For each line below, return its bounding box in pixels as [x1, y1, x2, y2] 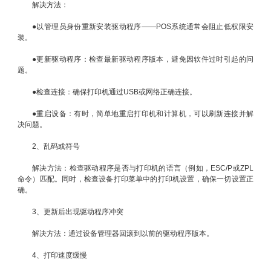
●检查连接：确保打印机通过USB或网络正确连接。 [32, 88, 197, 97]
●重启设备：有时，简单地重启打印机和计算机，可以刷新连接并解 [32, 109, 253, 119]
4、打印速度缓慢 [32, 251, 87, 260]
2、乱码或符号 [32, 142, 80, 151]
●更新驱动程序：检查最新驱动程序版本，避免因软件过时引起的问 [32, 55, 253, 64]
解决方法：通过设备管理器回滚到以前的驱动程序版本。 [32, 229, 214, 238]
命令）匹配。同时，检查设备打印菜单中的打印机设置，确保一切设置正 [18, 175, 253, 184]
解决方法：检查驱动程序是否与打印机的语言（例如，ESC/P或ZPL [32, 164, 253, 173]
